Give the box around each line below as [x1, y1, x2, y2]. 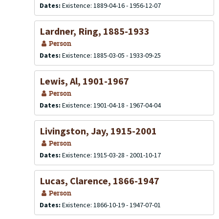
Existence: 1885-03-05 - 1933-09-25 [62, 51, 161, 60]
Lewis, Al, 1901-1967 [40, 75, 129, 87]
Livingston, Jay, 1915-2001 [40, 125, 157, 137]
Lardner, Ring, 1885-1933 [40, 25, 150, 37]
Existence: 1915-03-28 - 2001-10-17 [62, 151, 161, 159]
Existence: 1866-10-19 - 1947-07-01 [62, 200, 161, 209]
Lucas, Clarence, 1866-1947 [40, 175, 159, 187]
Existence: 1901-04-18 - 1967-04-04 [62, 101, 161, 109]
